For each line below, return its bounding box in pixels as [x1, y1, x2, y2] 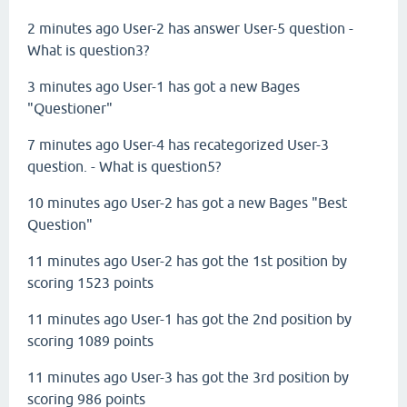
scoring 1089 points [27, 333, 154, 349]
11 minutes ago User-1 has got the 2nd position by [27, 311, 352, 327]
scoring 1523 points [27, 274, 154, 291]
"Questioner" [27, 100, 113, 116]
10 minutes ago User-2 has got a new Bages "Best [27, 194, 347, 211]
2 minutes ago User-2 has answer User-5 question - [27, 20, 353, 36]
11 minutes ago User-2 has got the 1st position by [27, 253, 347, 269]
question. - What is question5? [27, 158, 221, 174]
